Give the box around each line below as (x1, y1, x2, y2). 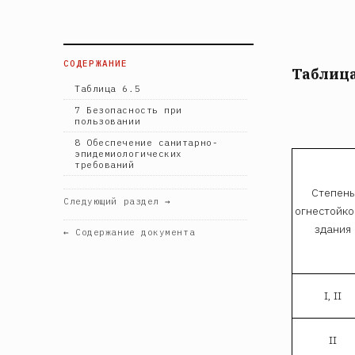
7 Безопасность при (74, 104, 182, 116)
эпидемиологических (74, 147, 182, 159)
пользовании (74, 115, 141, 127)
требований (74, 158, 135, 170)
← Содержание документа (63, 226, 196, 238)
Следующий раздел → (63, 195, 171, 207)
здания (315, 221, 351, 236)
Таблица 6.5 (74, 82, 141, 94)
